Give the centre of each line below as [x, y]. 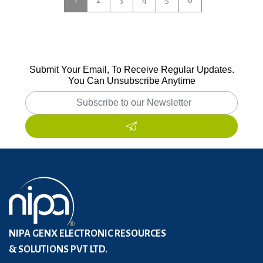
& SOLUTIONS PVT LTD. [58, 250]
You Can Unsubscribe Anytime [131, 81]
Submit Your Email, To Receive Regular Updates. [131, 70]
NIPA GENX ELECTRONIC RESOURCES [87, 234]
